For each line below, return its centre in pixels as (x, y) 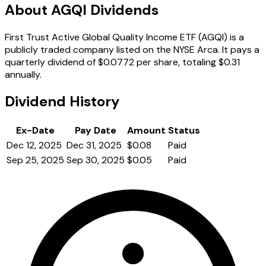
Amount (146, 131)
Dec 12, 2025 (34, 145)
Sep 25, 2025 (35, 160)
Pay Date (96, 131)
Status (184, 131)
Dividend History (62, 102)
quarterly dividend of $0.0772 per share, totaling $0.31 (122, 62)
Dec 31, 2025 (94, 145)
